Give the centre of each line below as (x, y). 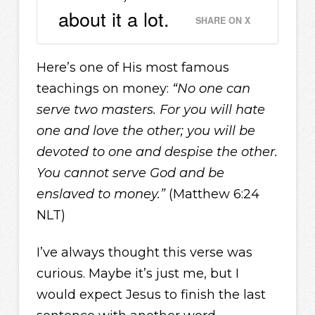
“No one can (211, 88)
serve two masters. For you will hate (150, 109)
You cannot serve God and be (130, 173)
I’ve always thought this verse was (144, 253)
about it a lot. (114, 18)
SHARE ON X (223, 20)
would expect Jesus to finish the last (151, 295)
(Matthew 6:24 (212, 194)
